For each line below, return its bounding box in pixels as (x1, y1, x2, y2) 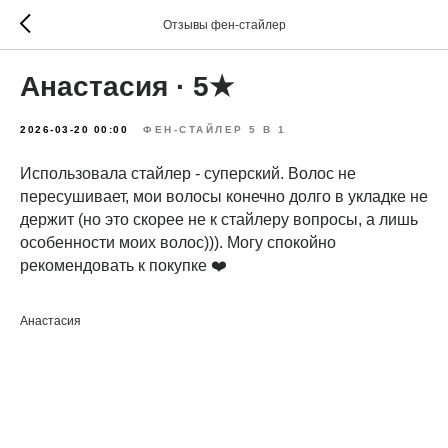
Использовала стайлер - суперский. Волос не (20, 165, 356, 182)
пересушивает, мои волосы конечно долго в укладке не (20, 188, 428, 205)
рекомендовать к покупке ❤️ (20, 257, 227, 274)
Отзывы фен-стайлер (162, 18, 286, 32)
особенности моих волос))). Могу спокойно (20, 234, 336, 251)
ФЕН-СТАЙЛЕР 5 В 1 (143, 124, 287, 135)
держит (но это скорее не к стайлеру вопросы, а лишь (20, 211, 418, 228)
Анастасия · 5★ (20, 71, 234, 102)
